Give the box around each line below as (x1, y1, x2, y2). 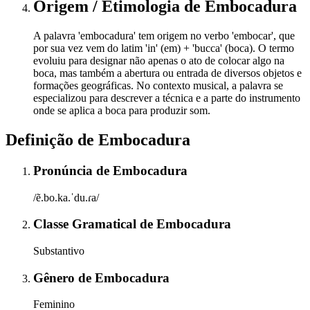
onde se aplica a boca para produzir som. (33, 104, 210, 117)
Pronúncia (33, 163, 96, 178)
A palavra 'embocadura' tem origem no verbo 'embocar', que (33, 30, 295, 42)
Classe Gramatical (33, 217, 140, 232)
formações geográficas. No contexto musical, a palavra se (33, 80, 283, 92)
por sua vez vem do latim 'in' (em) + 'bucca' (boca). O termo (33, 42, 294, 55)
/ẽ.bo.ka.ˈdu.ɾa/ (33, 191, 99, 203)
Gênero (33, 270, 78, 285)
